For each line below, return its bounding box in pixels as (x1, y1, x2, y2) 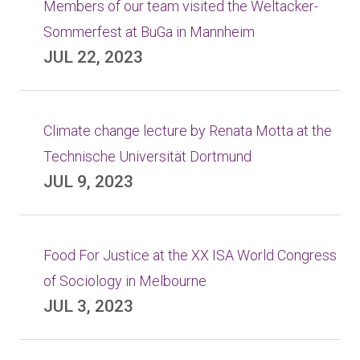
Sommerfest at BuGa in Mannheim (43, 23, 255, 40)
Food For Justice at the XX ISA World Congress (43, 247, 337, 264)
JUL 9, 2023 (43, 172, 133, 191)
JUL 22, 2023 (43, 47, 143, 67)
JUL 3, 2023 (43, 297, 133, 316)
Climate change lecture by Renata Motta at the (43, 122, 332, 139)
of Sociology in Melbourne (43, 272, 207, 289)
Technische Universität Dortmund (43, 148, 252, 165)
